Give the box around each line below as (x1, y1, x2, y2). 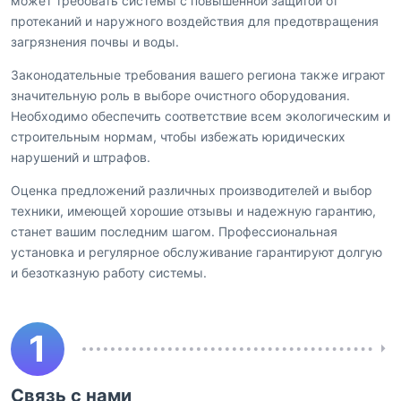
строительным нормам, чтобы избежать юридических (11, 129, 346, 145)
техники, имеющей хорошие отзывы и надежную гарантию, (11, 203, 376, 219)
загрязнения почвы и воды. (11, 34, 179, 50)
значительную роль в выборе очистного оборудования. (11, 88, 350, 104)
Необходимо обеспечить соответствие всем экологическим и (11, 108, 390, 124)
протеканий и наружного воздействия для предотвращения (11, 13, 379, 30)
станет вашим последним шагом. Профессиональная (11, 224, 337, 240)
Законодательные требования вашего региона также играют (11, 67, 385, 83)
